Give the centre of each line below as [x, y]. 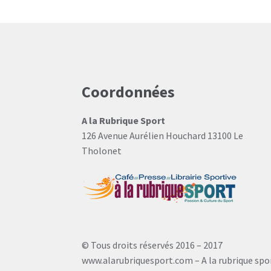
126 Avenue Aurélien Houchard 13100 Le [162, 135]
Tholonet [101, 150]
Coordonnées [128, 92]
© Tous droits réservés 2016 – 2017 [152, 245]
